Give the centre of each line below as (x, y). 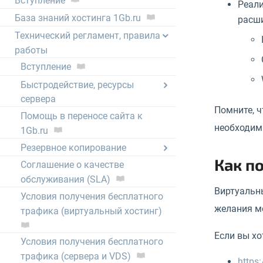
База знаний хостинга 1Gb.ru (78, 18)
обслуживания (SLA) (65, 180)
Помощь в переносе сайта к (82, 116)
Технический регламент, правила (87, 35)
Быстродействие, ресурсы (77, 85)
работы (31, 50)
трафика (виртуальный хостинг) (91, 211)
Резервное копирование (73, 147)
